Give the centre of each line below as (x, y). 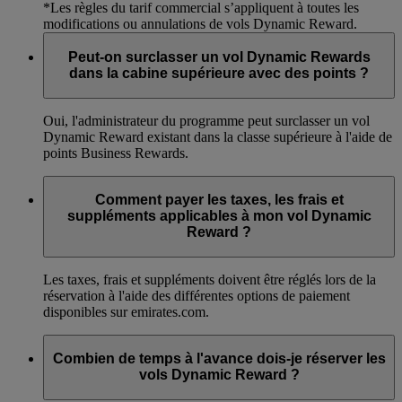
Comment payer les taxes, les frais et (219, 200)
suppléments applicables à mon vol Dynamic (219, 216)
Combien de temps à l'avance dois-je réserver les (219, 359)
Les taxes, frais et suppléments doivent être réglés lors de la (210, 279)
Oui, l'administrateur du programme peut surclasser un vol (206, 120)
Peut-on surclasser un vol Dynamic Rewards (219, 57)
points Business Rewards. (116, 153)
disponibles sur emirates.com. (126, 311)
